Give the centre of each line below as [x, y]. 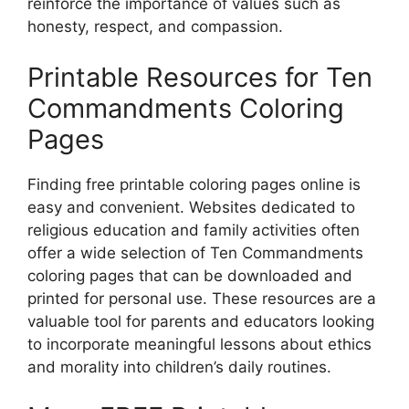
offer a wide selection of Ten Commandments [195, 252]
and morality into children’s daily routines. [179, 367]
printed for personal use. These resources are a [202, 298]
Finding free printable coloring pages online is [194, 184]
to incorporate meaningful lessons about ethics [199, 344]
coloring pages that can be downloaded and [190, 275]
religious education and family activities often [194, 230]
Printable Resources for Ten [200, 77]
